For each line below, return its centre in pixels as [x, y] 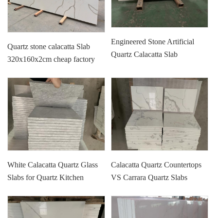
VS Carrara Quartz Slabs [149, 177]
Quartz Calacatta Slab [145, 54]
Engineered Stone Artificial [153, 41]
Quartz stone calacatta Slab [49, 46]
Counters [21, 190]
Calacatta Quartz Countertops [156, 164]
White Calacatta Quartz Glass [53, 164]
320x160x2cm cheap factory [51, 59]
